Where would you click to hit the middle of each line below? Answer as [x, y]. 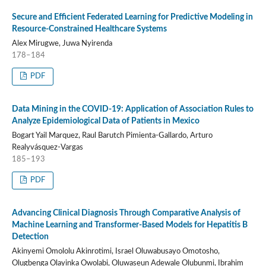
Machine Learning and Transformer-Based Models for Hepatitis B [129, 225]
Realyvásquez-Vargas [47, 147]
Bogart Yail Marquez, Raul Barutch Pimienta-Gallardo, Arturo [112, 135]
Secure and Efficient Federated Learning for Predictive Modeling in [132, 17]
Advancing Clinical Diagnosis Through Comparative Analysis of [126, 213]
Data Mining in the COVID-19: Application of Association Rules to [132, 109]
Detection [30, 237]
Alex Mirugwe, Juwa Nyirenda [62, 43]
